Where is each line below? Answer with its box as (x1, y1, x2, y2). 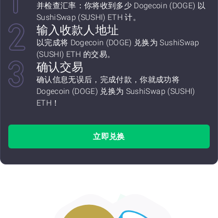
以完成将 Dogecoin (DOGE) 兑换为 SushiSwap (36, 38, 200, 47)
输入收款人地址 (36, 23, 119, 37)
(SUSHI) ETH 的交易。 (36, 50, 115, 59)
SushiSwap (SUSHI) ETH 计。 (36, 13, 141, 22)
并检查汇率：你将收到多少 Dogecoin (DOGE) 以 (36, 1, 206, 10)
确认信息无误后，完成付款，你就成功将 (36, 75, 180, 84)
